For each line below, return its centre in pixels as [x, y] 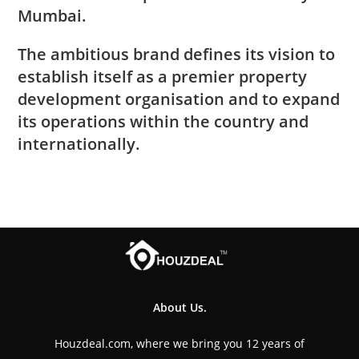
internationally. [79, 143]
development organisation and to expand [179, 99]
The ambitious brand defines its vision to [177, 54]
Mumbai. [52, 15]
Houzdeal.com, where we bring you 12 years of [179, 343]
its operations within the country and [163, 121]
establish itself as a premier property [163, 76]
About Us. [179, 307]
